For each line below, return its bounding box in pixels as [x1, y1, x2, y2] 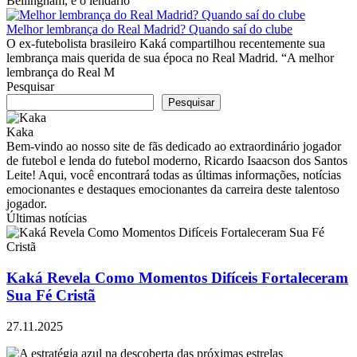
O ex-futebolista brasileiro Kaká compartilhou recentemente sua [6, 37, 325, 51]
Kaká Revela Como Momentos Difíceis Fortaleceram [6, 269, 348, 287]
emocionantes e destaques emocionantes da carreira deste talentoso [6, 182, 339, 197]
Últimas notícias [6, 211, 87, 226]
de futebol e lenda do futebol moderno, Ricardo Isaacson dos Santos [6, 154, 347, 168]
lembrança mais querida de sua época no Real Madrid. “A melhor [6, 51, 334, 65]
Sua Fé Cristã [6, 287, 96, 304]
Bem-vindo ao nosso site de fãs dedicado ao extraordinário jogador [6, 139, 341, 154]
